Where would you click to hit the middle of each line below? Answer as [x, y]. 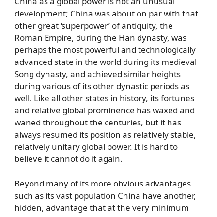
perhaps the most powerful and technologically [105, 50]
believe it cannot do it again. [69, 159]
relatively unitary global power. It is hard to [96, 147]
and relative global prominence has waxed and [105, 110]
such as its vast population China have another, [105, 195]
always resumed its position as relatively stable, [105, 134]
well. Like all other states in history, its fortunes [104, 98]
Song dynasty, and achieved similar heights [98, 74]
